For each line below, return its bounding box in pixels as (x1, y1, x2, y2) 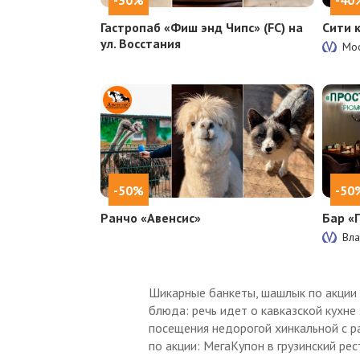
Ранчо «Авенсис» (100, 209, 201, 226)
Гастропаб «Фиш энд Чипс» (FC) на (100, 18, 303, 35)
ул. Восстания (100, 35, 181, 51)
